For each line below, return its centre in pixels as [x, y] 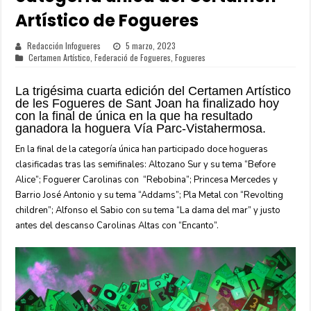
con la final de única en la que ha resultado [134, 116]
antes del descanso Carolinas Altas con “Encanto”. [119, 226]
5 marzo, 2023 [151, 45]
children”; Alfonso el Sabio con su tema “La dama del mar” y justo [148, 210]
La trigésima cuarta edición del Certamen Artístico [153, 91]
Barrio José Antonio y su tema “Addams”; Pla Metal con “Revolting [150, 195]
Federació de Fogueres [133, 57]
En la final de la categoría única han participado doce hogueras [142, 149]
